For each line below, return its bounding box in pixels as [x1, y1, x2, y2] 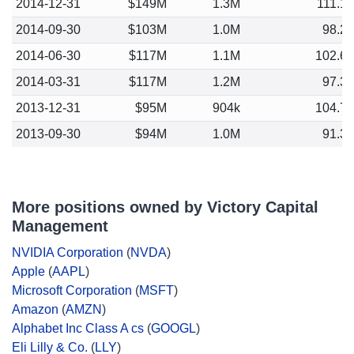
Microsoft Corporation [12, 284, 132, 297]
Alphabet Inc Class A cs [12, 322, 144, 335]
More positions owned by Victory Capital [12, 198, 318, 216]
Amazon [12, 303, 58, 316]
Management [12, 217, 108, 235]
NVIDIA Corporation [12, 246, 123, 259]
